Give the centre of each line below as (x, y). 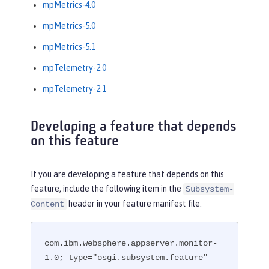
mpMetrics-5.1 (69, 47)
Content (47, 204)
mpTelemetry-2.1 (74, 89)
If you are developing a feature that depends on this (127, 174)
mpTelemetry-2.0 (74, 68)
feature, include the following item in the (107, 189)
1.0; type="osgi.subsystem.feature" (126, 257)
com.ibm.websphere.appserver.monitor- (131, 243)
